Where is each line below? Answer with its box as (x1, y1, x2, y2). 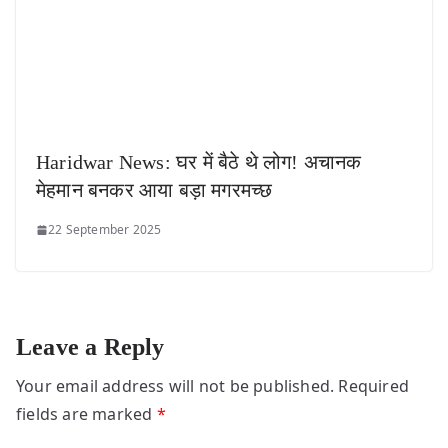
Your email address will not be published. (16, 375, 335, 398)
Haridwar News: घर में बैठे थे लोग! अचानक (36, 151, 362, 174)
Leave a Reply (16, 334, 165, 361)
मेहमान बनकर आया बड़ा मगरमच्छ (36, 179, 273, 202)
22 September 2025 (48, 221, 162, 239)
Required (338, 375, 410, 398)
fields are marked (16, 403, 157, 426)
